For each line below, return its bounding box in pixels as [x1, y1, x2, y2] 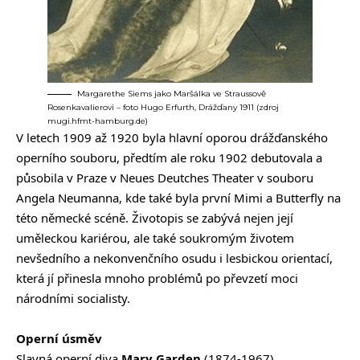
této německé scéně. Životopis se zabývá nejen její [16, 210, 293, 227]
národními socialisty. [16, 290, 130, 307]
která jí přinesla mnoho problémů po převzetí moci [16, 270, 298, 287]
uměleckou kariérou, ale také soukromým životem [16, 230, 294, 247]
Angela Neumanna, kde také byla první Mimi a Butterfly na [16, 190, 341, 207]
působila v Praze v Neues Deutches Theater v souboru [16, 170, 313, 186]
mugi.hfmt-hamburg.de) [47, 116, 148, 127]
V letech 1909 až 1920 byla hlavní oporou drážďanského [16, 129, 328, 146]
